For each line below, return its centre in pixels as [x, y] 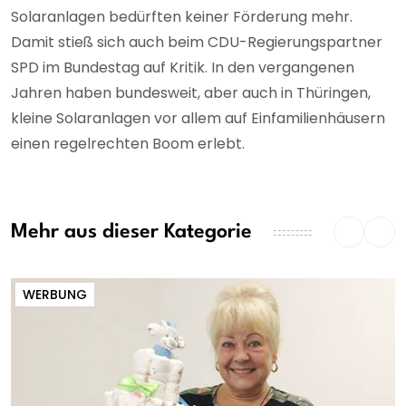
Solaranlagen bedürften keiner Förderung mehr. [182, 16]
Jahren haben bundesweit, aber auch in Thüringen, [191, 92]
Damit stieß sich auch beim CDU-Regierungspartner [197, 42]
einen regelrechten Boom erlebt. [128, 143]
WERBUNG [55, 294]
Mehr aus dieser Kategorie [131, 232]
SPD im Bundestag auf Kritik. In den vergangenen [183, 67]
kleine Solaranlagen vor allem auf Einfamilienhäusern [198, 118]
